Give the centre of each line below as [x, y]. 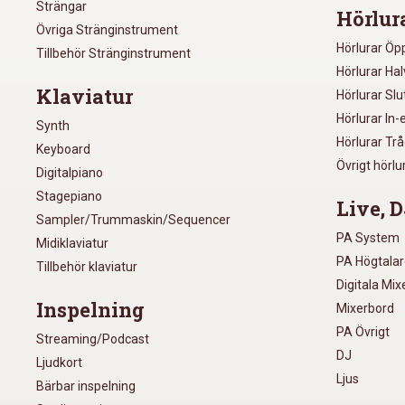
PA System [368, 237]
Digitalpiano [70, 172]
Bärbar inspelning [86, 386]
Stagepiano [69, 196]
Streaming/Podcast [93, 339]
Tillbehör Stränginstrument [113, 53]
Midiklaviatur [72, 243]
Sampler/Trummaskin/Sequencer [133, 219]
